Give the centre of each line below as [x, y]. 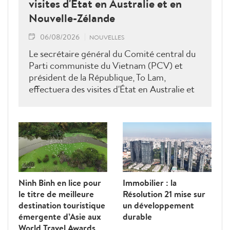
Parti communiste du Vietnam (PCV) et [106, 65]
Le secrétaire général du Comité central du [112, 54]
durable [137, 216]
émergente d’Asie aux [60, 216]
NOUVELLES [107, 37]
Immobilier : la [150, 182]
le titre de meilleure [56, 194]
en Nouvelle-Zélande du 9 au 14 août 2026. [112, 101]
